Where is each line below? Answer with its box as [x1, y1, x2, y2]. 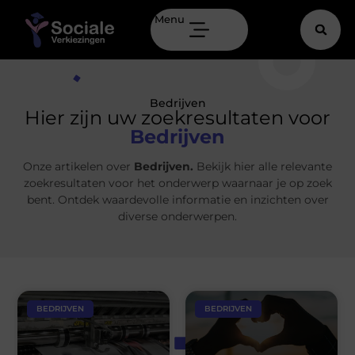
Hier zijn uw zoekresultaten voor [25, 106, 330, 130]
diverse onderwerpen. [118, 209, 237, 224]
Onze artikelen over [23, 159, 134, 174]
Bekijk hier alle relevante [193, 159, 332, 174]
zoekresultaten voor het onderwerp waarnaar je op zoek [23, 176, 332, 191]
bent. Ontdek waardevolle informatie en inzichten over [26, 193, 329, 208]
